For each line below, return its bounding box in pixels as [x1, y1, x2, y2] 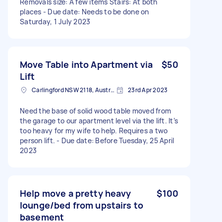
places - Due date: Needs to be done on [20, 6, 149, 16]
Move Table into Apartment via [20, 58, 153, 70]
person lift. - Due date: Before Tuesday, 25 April [20, 135, 174, 145]
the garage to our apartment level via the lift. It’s [20, 115, 178, 125]
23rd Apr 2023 [128, 85, 168, 94]
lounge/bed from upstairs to [20, 199, 144, 211]
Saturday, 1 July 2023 [20, 16, 91, 26]
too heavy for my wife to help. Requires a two [20, 125, 168, 135]
